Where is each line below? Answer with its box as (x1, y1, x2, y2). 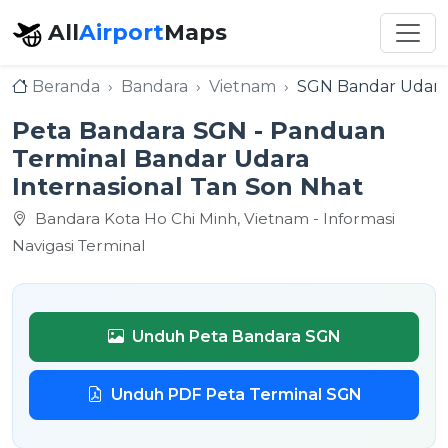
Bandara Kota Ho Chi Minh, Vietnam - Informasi (31, 209, 395, 228)
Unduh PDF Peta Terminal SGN (110, 385, 362, 404)
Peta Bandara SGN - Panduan (12, 116, 386, 145)
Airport (79, 19, 164, 45)
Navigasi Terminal (12, 236, 145, 255)
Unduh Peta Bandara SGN (131, 327, 341, 346)
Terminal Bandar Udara (12, 144, 310, 173)
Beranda (32, 77, 100, 96)
